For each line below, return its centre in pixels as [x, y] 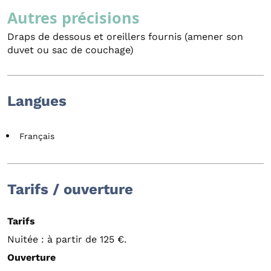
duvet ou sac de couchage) [70, 50]
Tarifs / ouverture [70, 190]
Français [37, 136]
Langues [37, 101]
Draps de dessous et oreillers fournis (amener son [125, 37]
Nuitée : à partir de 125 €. [67, 240]
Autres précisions [73, 18]
